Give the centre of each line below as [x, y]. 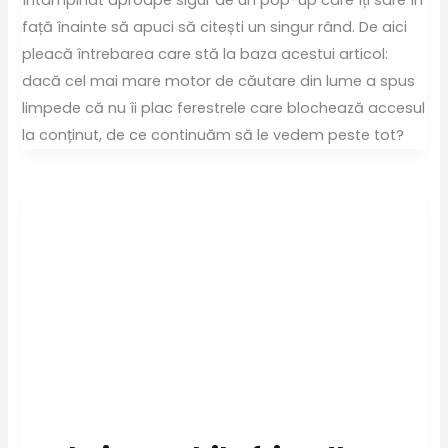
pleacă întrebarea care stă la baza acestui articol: [205, 54]
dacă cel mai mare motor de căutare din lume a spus [219, 81]
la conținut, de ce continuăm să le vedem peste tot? [213, 135]
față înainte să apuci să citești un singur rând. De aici [215, 27]
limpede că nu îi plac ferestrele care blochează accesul [224, 108]
